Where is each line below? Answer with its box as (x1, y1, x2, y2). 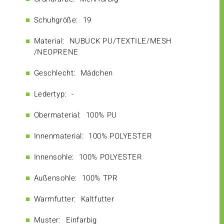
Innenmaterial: (33, 130, 84, 142)
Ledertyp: (33, 88, 66, 100)
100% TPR (81, 172, 118, 184)
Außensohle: (33, 172, 77, 184)
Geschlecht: (33, 67, 75, 79)
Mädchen (80, 67, 113, 79)
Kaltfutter (80, 193, 114, 205)
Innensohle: (33, 151, 74, 163)
